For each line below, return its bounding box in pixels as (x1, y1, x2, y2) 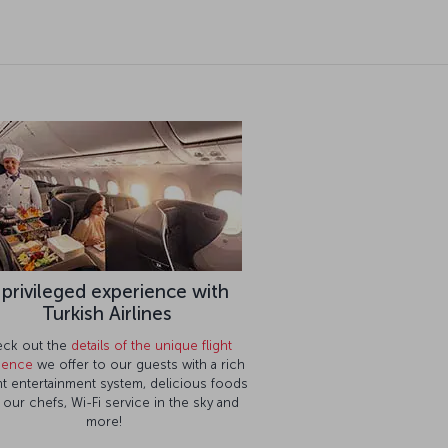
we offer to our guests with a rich (33, 324, 245, 340)
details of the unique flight (70, 305, 232, 321)
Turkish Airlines (41, 269, 172, 293)
